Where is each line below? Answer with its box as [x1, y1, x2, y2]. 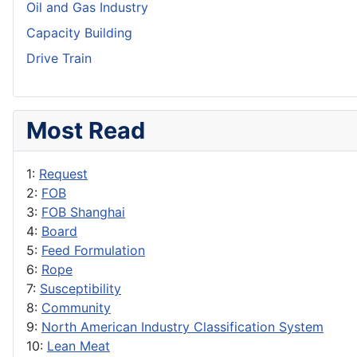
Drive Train [26, 50, 92, 67]
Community [41, 300, 111, 316]
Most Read [26, 116, 145, 145]
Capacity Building [26, 25, 132, 41]
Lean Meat [47, 338, 110, 355]
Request [39, 166, 88, 182]
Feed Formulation [41, 242, 145, 259]
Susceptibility [40, 280, 121, 297]
